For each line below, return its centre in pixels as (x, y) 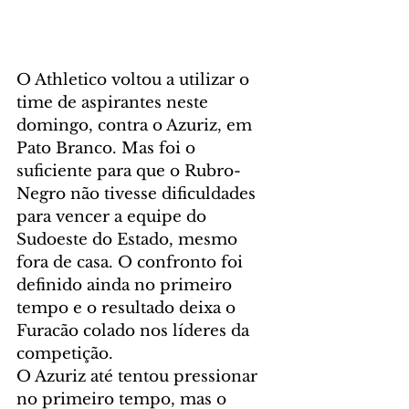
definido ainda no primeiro (126, 285)
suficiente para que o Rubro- (129, 171)
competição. (65, 353)
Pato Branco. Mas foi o (108, 148)
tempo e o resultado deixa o (128, 308)
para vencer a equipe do (114, 216)
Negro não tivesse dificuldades (138, 194)
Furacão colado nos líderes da (135, 330)
